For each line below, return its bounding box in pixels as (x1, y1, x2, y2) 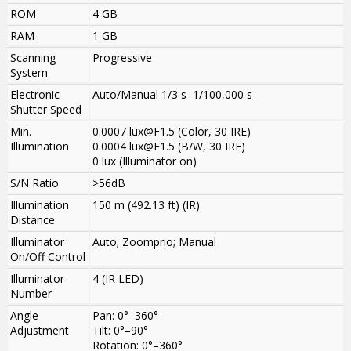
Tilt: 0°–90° (92, 323, 148, 338)
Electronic (10, 87, 60, 103)
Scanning (10, 50, 56, 66)
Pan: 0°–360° (92, 308, 158, 324)
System (10, 65, 48, 81)
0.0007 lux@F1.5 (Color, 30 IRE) (92, 124, 251, 139)
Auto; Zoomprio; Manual (92, 234, 216, 250)
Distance (10, 212, 55, 228)
